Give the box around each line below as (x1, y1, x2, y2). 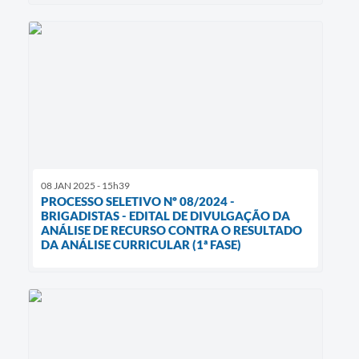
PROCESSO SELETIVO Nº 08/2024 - (41, 194, 235, 209)
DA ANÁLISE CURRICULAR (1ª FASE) (41, 237, 241, 252)
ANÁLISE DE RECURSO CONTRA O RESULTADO (41, 223, 302, 238)
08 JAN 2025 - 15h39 (41, 179, 130, 192)
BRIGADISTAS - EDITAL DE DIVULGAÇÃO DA (41, 208, 290, 224)
